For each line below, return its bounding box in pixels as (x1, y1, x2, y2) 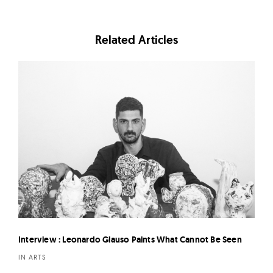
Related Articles (95, 32, 178, 48)
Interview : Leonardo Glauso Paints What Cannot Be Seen (18, 234, 242, 246)
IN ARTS (18, 253, 46, 262)
